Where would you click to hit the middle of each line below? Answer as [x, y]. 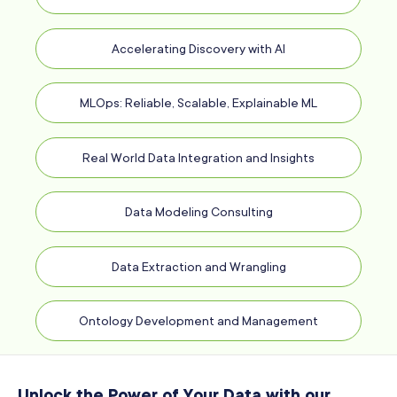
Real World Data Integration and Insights [198, 157]
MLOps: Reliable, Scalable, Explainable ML [198, 103]
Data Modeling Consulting [198, 212]
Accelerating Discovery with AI [198, 48]
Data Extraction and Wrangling [198, 266]
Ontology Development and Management [198, 321]
